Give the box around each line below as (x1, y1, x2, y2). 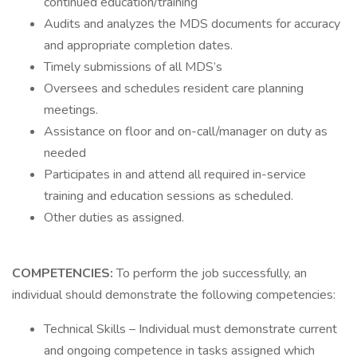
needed (44, 144, 86, 162)
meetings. (44, 101, 98, 119)
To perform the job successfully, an (116, 265, 307, 282)
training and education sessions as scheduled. (44, 187, 293, 205)
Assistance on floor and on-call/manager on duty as (44, 123, 328, 140)
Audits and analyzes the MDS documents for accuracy (44, 15, 340, 33)
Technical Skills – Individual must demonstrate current (44, 320, 337, 338)
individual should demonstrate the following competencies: (12, 286, 335, 304)
